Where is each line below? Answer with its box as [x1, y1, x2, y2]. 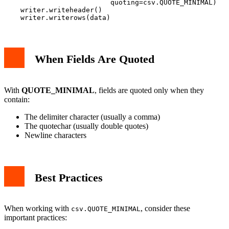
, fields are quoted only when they [95, 85, 204, 95]
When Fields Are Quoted [35, 52, 154, 65]
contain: [4, 95, 30, 104]
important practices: [4, 213, 67, 222]
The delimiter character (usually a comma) [25, 112, 160, 121]
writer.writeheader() [4, 6, 102, 14]
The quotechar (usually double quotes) [25, 121, 148, 130]
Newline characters [25, 130, 86, 140]
